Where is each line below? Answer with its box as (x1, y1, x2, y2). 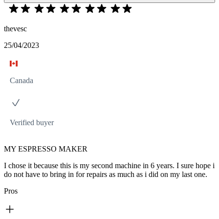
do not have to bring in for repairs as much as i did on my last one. (4, 170, 207, 178)
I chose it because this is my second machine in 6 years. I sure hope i (4, 161, 215, 170)
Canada (10, 76, 33, 85)
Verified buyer (10, 118, 54, 127)
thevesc (4, 24, 27, 33)
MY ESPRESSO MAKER (4, 144, 88, 153)
